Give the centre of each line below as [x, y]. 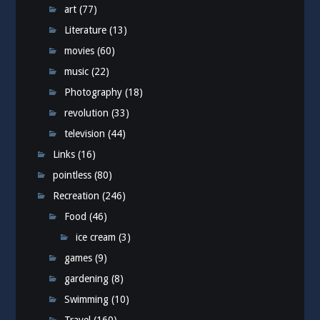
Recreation [76, 196]
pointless [72, 175]
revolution [87, 113]
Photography [94, 92]
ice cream [96, 237]
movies [80, 51]
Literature [86, 30]
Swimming [87, 300]
